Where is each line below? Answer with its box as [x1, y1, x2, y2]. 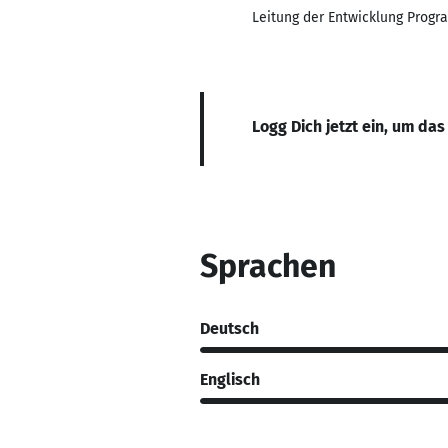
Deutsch [200, 318, 259, 338]
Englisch [200, 369, 260, 389]
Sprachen [200, 247, 336, 285]
